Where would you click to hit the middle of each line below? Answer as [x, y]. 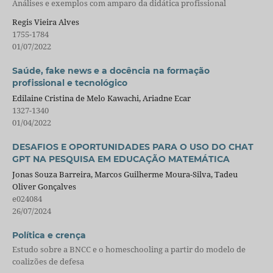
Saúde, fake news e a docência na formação [111, 71]
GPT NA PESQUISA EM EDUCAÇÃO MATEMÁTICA [121, 159]
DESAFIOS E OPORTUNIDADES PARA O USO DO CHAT [133, 147]
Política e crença [49, 236]
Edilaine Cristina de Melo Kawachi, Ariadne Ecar [101, 98]
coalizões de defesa [48, 262]
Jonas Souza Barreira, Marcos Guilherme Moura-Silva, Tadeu [125, 174]
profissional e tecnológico [69, 83]
